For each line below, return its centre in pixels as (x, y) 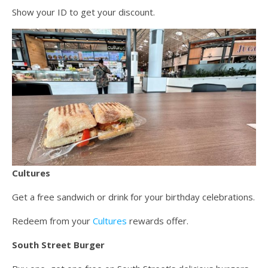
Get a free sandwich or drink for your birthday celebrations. (133, 197)
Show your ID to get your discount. (83, 12)
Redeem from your (52, 221)
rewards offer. (158, 221)
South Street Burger (58, 245)
